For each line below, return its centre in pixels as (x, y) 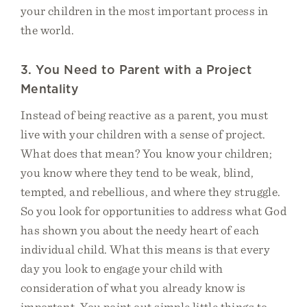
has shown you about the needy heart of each (140, 230)
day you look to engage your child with (122, 268)
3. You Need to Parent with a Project (136, 70)
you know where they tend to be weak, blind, (137, 172)
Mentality (50, 89)
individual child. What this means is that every (145, 249)
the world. (47, 30)
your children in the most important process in (145, 11)
